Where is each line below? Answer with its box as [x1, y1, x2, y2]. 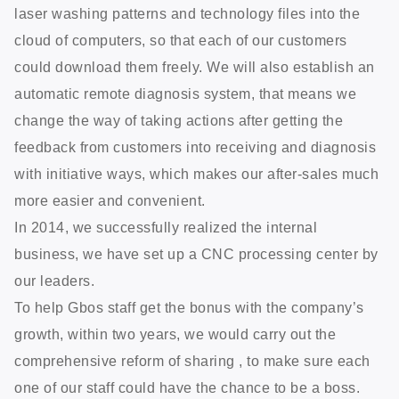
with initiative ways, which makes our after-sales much [14, 166, 379, 182]
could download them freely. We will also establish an [14, 59, 375, 75]
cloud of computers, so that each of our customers [14, 32, 347, 48]
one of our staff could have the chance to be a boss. [14, 379, 360, 395]
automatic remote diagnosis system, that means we [14, 85, 356, 102]
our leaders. [14, 273, 94, 289]
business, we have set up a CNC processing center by [14, 246, 379, 262]
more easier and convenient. [14, 192, 206, 208]
